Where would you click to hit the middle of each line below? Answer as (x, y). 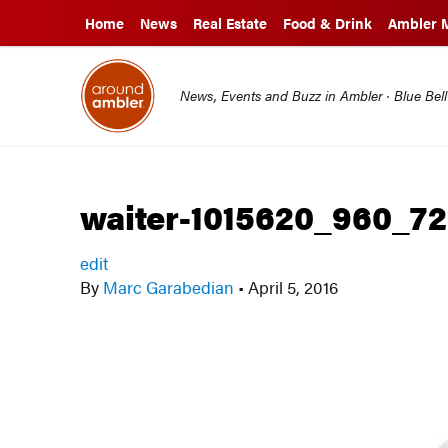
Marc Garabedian (169, 287)
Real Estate (230, 23)
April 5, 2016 (291, 287)
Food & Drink (327, 23)
